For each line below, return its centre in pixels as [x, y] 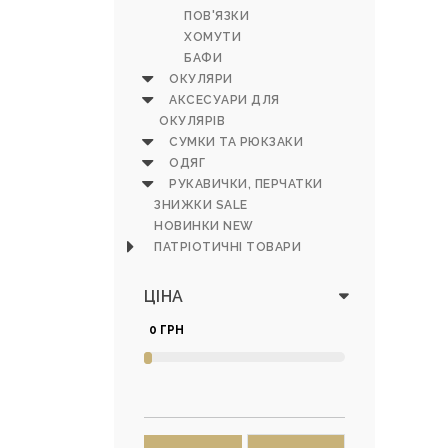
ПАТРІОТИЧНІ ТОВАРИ [227, 247]
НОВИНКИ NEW [204, 226]
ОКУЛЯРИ [201, 79]
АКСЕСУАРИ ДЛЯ [224, 100]
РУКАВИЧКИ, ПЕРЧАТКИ [246, 184]
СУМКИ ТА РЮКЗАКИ [236, 142]
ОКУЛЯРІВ [192, 121]
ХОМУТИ [212, 37]
